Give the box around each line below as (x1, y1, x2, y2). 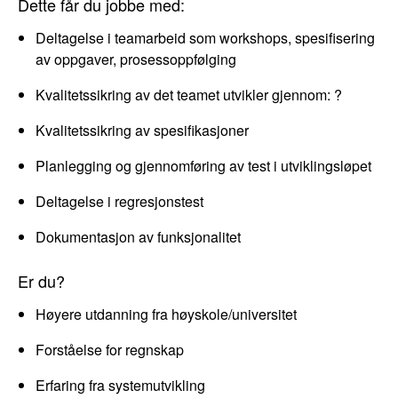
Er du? (18, 268, 66, 292)
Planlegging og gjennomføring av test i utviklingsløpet (36, 155, 372, 176)
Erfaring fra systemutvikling (36, 374, 206, 395)
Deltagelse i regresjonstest (36, 190, 204, 211)
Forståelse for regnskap (36, 338, 185, 360)
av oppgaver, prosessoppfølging (36, 48, 237, 69)
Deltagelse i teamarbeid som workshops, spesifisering (36, 27, 376, 48)
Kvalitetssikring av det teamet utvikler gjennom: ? (36, 84, 343, 105)
